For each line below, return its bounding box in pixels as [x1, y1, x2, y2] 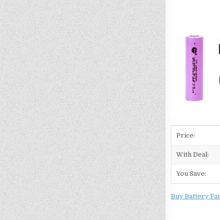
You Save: [176, 170, 206, 177]
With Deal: [176, 151, 209, 158]
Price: [176, 132, 195, 139]
